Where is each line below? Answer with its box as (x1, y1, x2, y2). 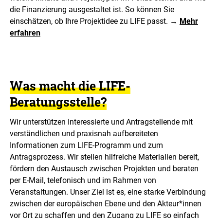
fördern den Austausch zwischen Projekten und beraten (10, 163, 199, 173)
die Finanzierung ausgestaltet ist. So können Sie (10, 5, 174, 14)
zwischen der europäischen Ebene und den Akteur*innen (10, 199, 201, 208)
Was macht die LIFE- (10, 78, 130, 94)
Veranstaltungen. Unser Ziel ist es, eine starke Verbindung (10, 187, 206, 197)
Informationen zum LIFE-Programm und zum (10, 140, 163, 150)
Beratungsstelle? (10, 94, 107, 110)
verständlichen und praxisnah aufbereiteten (10, 128, 158, 138)
